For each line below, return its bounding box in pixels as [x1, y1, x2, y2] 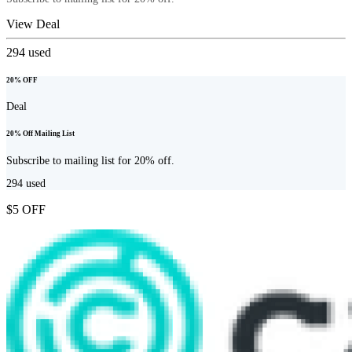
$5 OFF [6, 203, 46, 217]
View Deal [6, 16, 60, 31]
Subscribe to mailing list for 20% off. [6, 154, 174, 167]
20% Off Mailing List [6, 130, 75, 138]
